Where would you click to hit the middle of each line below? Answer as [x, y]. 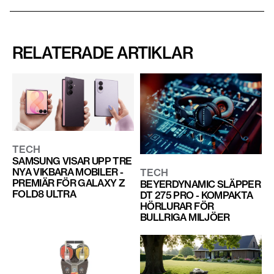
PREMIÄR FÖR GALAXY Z [69, 183]
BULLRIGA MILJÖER [185, 217]
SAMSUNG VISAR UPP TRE [72, 161]
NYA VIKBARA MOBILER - [68, 172]
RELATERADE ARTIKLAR [103, 53]
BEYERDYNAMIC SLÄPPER [200, 184]
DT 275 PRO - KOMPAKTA [196, 195]
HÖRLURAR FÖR [177, 206]
